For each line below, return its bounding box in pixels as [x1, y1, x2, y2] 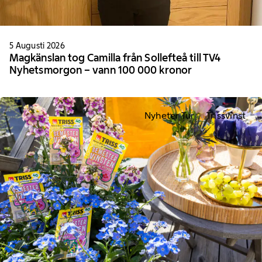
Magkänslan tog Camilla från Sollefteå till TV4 [9, 51, 221, 65]
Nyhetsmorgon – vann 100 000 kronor [9, 64, 192, 77]
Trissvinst [206, 109, 246, 121]
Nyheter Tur [144, 109, 195, 121]
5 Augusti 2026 [9, 40, 65, 51]
